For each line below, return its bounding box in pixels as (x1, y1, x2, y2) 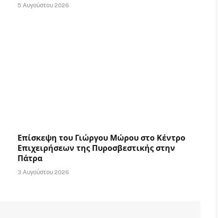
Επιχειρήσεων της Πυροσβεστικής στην (18, 144, 175, 153)
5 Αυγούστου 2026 (18, 1, 69, 9)
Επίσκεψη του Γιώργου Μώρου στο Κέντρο (18, 133, 185, 143)
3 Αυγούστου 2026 (18, 169, 69, 176)
